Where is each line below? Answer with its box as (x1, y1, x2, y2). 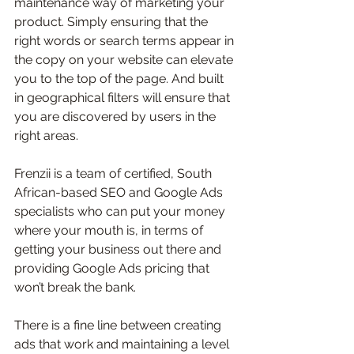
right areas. (14, 128, 81, 144)
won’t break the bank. (14, 280, 139, 296)
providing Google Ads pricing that (14, 261, 213, 277)
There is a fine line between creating (14, 318, 224, 333)
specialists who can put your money (14, 204, 228, 220)
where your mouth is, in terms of (14, 223, 206, 239)
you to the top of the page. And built (14, 71, 227, 87)
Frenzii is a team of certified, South (14, 166, 215, 182)
